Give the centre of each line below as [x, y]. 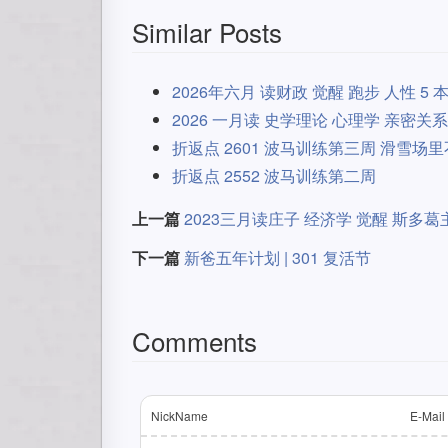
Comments [194, 340]
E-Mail [427, 415]
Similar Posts [207, 31]
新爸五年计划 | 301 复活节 [277, 257]
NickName [179, 415]
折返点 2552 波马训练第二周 [274, 175]
